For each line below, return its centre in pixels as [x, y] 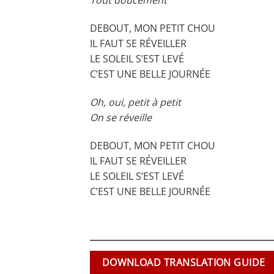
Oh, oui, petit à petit [135, 102]
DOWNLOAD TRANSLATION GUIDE [183, 263]
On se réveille [121, 117]
